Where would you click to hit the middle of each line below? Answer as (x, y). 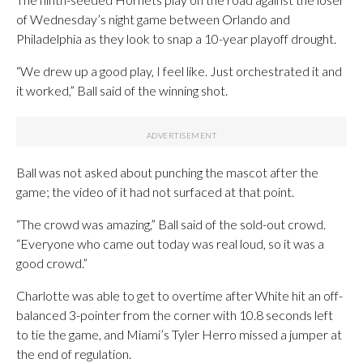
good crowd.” (52, 263)
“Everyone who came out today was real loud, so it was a (170, 243)
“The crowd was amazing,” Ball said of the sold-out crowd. (171, 224)
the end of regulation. (74, 354)
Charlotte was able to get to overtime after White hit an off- (179, 295)
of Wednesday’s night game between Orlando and (153, 19)
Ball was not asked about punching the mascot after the (167, 172)
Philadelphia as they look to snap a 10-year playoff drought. (176, 38)
